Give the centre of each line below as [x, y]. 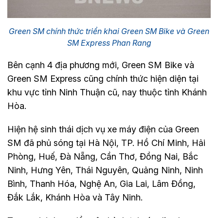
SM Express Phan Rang [109, 43]
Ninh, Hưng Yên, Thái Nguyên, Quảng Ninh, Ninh [105, 170]
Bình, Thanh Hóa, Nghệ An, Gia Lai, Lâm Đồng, [101, 183]
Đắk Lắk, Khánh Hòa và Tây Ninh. [75, 197]
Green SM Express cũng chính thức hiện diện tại [103, 78]
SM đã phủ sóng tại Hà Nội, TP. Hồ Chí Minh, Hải [106, 143]
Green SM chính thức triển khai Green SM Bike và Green [109, 31]
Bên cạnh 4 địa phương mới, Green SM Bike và [101, 65]
